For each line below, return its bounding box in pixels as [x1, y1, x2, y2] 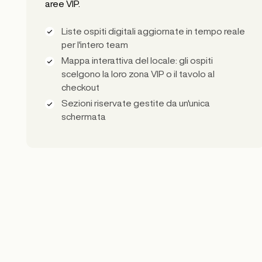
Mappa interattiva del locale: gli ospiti [61, 55, 213, 65]
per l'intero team [61, 39, 128, 49]
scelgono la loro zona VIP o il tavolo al [61, 68, 215, 78]
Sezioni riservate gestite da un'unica [61, 98, 210, 108]
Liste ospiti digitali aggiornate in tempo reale [61, 26, 245, 36]
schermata [61, 112, 106, 122]
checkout [61, 82, 99, 92]
